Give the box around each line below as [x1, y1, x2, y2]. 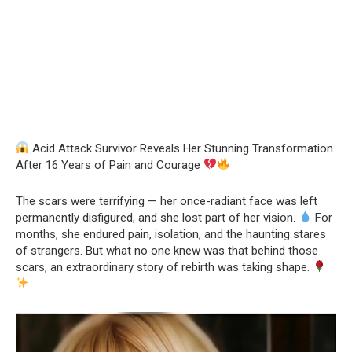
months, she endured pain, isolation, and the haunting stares [16, 226, 326, 241]
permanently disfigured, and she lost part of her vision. [16, 210, 299, 225]
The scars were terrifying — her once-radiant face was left [16, 193, 317, 208]
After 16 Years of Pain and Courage [16, 157, 203, 172]
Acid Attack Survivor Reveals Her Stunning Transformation [29, 141, 334, 156]
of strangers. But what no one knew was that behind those [16, 243, 318, 258]
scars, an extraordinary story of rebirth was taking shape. [16, 259, 313, 274]
